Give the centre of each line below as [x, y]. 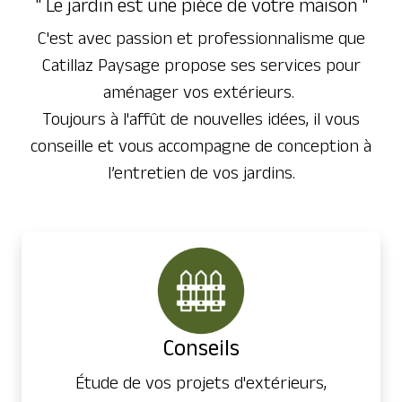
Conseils [201, 348]
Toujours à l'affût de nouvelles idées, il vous [201, 119]
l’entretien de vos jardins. [201, 173]
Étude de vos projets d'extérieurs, [201, 383]
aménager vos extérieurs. [201, 92]
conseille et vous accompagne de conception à [201, 146]
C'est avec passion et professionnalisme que [201, 38]
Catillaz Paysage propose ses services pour [201, 65]
